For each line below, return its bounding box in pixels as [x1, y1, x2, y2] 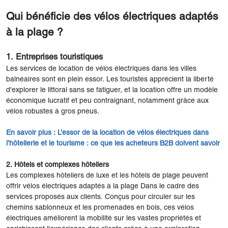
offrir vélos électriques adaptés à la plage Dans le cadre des [6, 183, 199, 190]
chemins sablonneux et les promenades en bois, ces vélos [6, 204, 194, 211]
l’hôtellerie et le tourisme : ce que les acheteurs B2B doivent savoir [6, 140, 220, 147]
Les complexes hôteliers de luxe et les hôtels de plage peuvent [6, 172, 208, 179]
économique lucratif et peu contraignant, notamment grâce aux [6, 97, 209, 104]
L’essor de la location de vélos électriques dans [58, 129, 209, 136]
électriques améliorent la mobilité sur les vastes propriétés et [6, 215, 201, 222]
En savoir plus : [6, 129, 58, 136]
